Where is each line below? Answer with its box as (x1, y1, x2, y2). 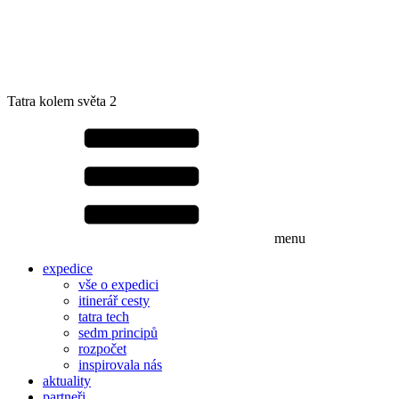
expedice (43, 261, 93, 276)
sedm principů (78, 325, 158, 340)
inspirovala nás (78, 357, 162, 372)
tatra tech (78, 309, 129, 324)
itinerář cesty (78, 293, 150, 308)
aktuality (43, 373, 91, 388)
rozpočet (78, 341, 126, 356)
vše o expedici (78, 277, 159, 292)
